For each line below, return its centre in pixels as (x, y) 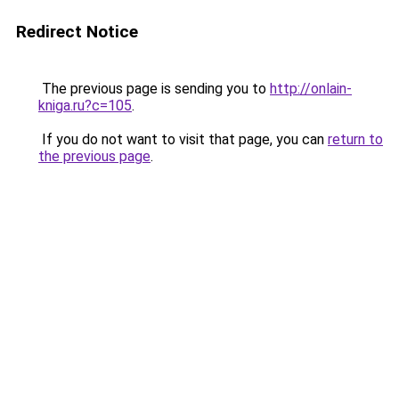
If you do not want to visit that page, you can (183, 139)
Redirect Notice (77, 32)
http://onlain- (311, 89)
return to (355, 139)
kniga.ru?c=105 (85, 106)
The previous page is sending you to (154, 89)
